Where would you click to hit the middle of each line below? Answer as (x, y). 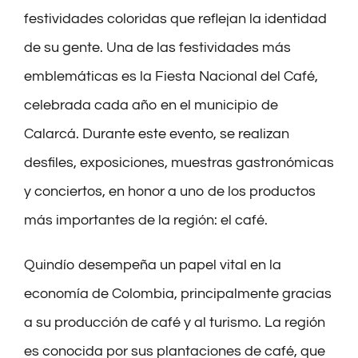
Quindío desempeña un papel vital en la (152, 265)
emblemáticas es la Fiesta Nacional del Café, (171, 77)
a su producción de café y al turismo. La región (174, 323)
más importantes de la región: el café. (145, 221)
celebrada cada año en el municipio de (151, 105)
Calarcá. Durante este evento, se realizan (156, 134)
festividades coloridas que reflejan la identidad (175, 19)
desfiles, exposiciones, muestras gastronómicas (179, 163)
